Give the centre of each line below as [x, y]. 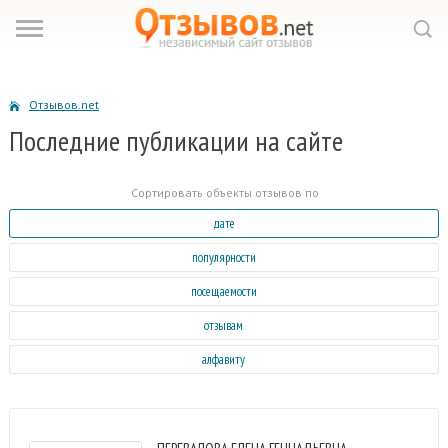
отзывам [224, 325]
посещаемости [223, 291]
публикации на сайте [234, 140]
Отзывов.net [63, 104]
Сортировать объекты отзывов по [224, 192]
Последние [67, 140]
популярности [223, 257]
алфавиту [224, 359]
